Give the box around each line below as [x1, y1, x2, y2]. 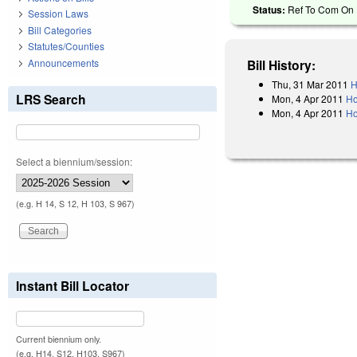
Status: [253, 2, 288, 17]
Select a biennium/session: [16, 154, 132, 168]
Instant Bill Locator [16, 276, 129, 295]
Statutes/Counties [28, 39, 104, 53]
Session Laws [28, 6, 88, 21]
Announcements [28, 55, 99, 69]
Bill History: [247, 55, 316, 74]
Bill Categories [28, 22, 92, 37]
